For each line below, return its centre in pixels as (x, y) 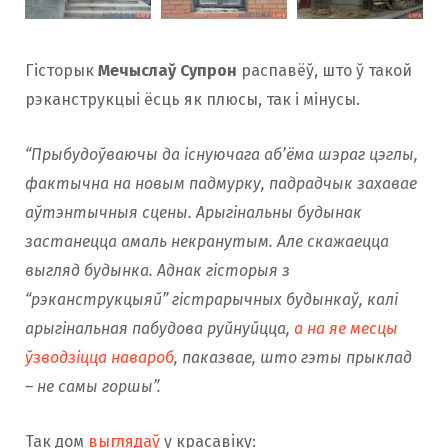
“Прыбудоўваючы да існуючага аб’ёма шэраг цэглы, (221, 155)
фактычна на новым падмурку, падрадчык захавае (221, 184)
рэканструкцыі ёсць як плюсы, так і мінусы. (192, 100)
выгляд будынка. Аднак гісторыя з (157, 271)
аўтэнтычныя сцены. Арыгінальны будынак (193, 213)
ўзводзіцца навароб (99, 358)
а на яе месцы (346, 329)
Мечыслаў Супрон (167, 71)
